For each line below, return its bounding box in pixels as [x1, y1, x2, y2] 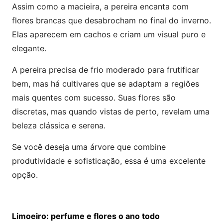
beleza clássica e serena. [12, 120, 106, 130]
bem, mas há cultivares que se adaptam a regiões [12, 78, 199, 89]
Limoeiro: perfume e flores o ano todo [12, 211, 160, 221]
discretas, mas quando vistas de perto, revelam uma [12, 106, 210, 116]
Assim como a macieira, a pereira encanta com [12, 1, 189, 11]
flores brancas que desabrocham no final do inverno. [12, 15, 211, 25]
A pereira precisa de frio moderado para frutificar [12, 64, 199, 75]
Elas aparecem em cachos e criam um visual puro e [12, 29, 206, 39]
